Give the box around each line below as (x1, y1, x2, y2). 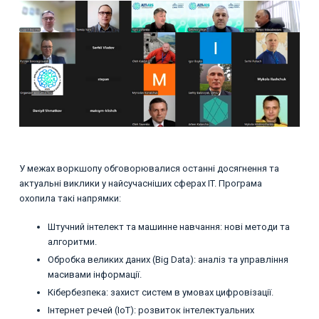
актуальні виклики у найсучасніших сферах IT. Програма (19, 177, 262, 189)
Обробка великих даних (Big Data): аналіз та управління (47, 254, 288, 266)
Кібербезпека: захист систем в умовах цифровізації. (47, 287, 273, 298)
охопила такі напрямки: (19, 192, 121, 204)
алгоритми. (47, 236, 97, 248)
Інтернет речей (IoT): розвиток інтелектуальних (47, 305, 254, 316)
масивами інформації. (47, 269, 142, 281)
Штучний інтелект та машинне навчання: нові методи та (47, 221, 290, 233)
